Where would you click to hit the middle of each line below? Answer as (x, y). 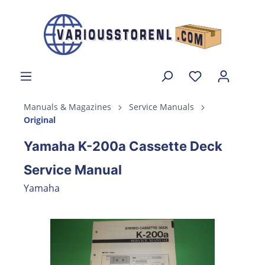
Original (40, 119)
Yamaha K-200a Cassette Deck (123, 146)
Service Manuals (161, 106)
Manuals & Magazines (67, 106)
